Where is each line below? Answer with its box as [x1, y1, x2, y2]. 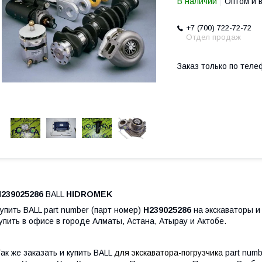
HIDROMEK [66, 189, 112, 199]
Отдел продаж [186, 33, 241, 42]
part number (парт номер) [44, 205, 143, 215]
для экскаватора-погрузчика [112, 248, 223, 257]
